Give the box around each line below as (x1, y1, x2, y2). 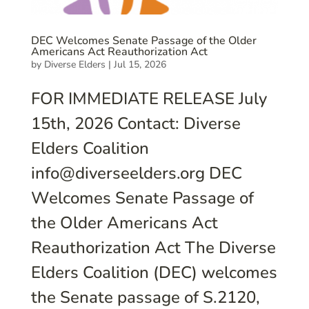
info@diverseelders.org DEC (30, 162, 242, 185)
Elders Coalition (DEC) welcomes (30, 261, 277, 284)
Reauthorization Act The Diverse (30, 237, 276, 259)
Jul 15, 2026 (113, 58, 166, 72)
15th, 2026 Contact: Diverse (30, 112, 241, 135)
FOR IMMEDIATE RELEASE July (30, 88, 267, 110)
